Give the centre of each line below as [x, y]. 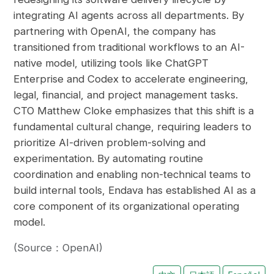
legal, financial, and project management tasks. [126, 95]
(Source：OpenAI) [58, 248]
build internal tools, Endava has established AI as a [135, 191]
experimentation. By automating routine [109, 159]
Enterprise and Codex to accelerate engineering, [131, 79]
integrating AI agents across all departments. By [129, 16]
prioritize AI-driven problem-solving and [110, 143]
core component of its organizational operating [127, 206]
